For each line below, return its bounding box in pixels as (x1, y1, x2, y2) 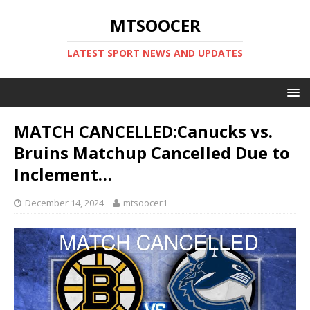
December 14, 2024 (25, 197, 104, 209)
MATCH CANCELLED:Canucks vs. (14, 120, 273, 143)
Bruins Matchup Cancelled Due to (14, 141, 290, 164)
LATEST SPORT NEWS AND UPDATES (67, 46, 243, 60)
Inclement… (14, 163, 112, 185)
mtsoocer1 (123, 197, 167, 209)
